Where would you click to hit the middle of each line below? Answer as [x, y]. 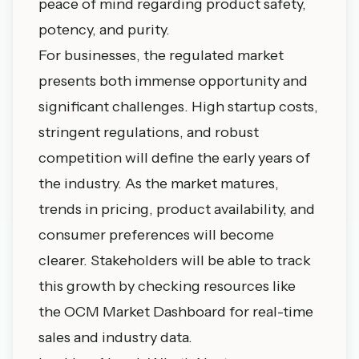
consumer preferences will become [156, 235]
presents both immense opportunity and [173, 81]
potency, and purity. [104, 30]
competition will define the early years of [174, 158]
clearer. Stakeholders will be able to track [175, 260]
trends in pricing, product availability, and [177, 209]
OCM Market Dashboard [145, 312]
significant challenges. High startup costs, [178, 107]
